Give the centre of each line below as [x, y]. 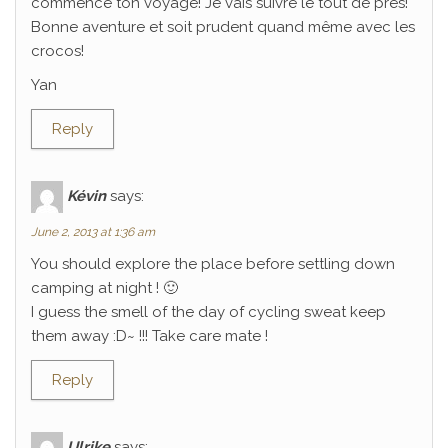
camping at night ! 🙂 [104, 288]
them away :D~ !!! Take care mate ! [149, 336]
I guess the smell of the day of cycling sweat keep [208, 312]
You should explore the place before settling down [213, 264]
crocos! [57, 51]
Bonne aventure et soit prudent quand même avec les [223, 27]
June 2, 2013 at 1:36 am [93, 232]
